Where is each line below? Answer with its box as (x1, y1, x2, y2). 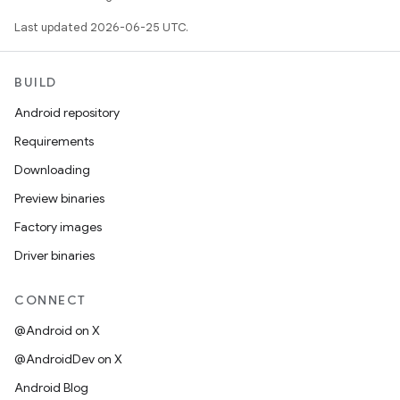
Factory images (14, 219, 102, 235)
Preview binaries (14, 190, 104, 206)
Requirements (14, 133, 94, 149)
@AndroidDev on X (14, 351, 122, 367)
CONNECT (14, 292, 87, 308)
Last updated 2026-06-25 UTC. (14, 20, 188, 35)
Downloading (14, 162, 90, 178)
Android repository (14, 104, 120, 121)
